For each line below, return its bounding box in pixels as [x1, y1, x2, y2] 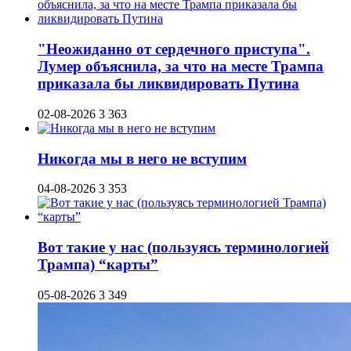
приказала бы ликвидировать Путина [38, 75, 299, 92]
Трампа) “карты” [38, 256, 158, 273]
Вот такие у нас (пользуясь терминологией [38, 239, 329, 256]
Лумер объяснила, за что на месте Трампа [38, 58, 324, 75]
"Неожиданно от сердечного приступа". [38, 41, 310, 58]
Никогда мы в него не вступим [38, 150, 247, 167]
